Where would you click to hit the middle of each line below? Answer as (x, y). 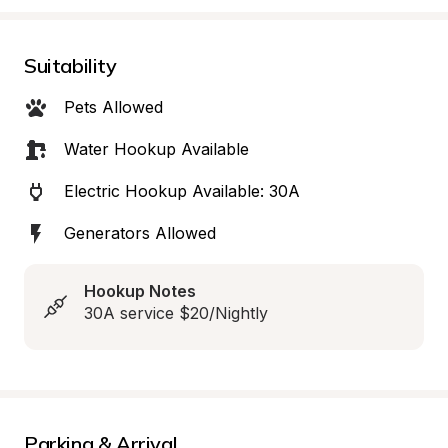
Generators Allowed (140, 233)
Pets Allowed (113, 107)
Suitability (70, 65)
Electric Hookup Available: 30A (182, 191)
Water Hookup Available (156, 149)
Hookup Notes (140, 291)
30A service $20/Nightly (176, 313)
